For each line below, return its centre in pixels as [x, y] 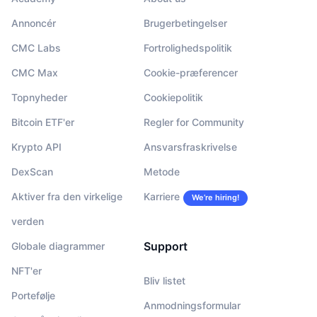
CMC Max [35, 72]
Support [166, 246]
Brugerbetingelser [185, 23]
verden [28, 221]
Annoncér [34, 23]
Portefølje [33, 295]
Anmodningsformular [192, 305]
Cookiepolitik [173, 97]
